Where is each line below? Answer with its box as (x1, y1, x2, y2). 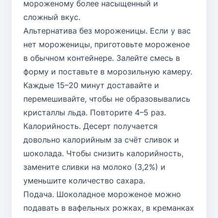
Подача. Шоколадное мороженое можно (23, 189, 181, 199)
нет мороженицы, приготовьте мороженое (23, 39, 190, 49)
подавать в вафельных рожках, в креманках (23, 202, 194, 213)
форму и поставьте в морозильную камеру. (23, 66, 192, 76)
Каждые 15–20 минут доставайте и (23, 80, 159, 90)
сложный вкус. (23, 12, 80, 22)
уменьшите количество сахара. (23, 175, 145, 185)
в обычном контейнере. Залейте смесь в (23, 53, 180, 63)
